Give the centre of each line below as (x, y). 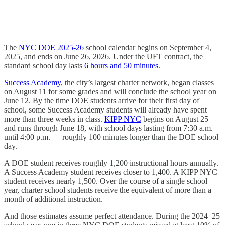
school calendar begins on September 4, (148, 47)
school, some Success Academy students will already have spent (105, 109)
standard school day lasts (44, 65)
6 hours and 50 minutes (121, 65)
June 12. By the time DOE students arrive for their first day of (102, 100)
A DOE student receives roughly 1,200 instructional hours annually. (111, 163)
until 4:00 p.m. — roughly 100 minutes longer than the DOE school (111, 137)
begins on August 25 (175, 119)
